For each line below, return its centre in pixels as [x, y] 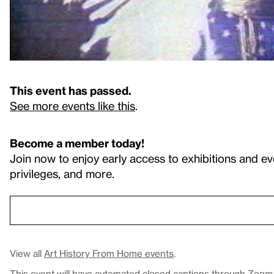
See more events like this [72, 106]
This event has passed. [71, 90]
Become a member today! [77, 143]
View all [27, 253]
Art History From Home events [109, 253]
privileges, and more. [62, 173]
